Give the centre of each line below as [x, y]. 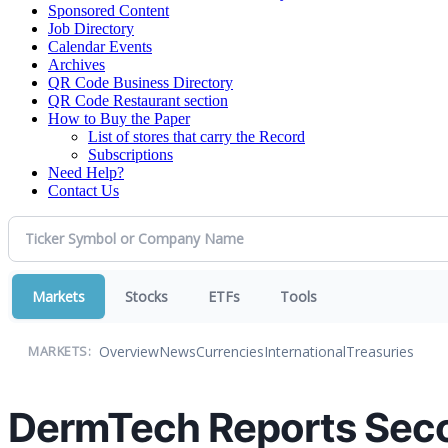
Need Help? [86, 172]
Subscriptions [130, 154]
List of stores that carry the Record [196, 136]
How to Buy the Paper [119, 118]
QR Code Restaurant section [138, 100]
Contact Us [83, 190]
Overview [129, 352]
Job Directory [91, 28]
